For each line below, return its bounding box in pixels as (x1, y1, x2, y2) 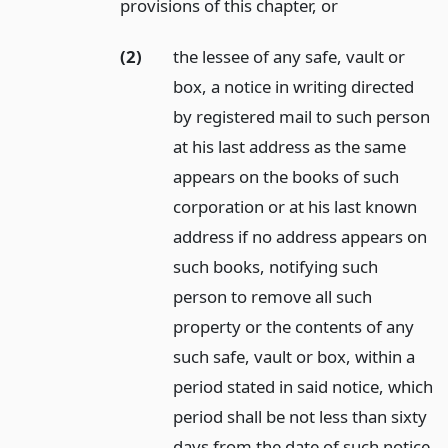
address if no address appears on (173, 224, 428, 248)
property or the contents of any (173, 314, 415, 338)
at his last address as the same (173, 134, 407, 158)
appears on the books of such (173, 164, 400, 188)
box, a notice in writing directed (173, 74, 415, 98)
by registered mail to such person (173, 104, 431, 128)
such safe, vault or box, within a (173, 344, 416, 368)
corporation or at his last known (173, 194, 418, 218)
